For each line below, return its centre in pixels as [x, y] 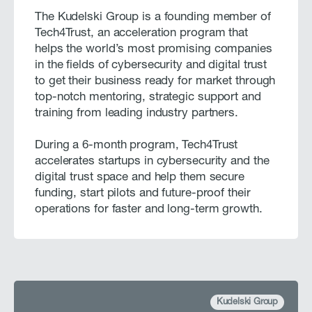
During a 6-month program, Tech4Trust [136, 146]
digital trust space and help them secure [140, 178]
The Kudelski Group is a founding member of [153, 17]
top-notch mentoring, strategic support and [148, 97]
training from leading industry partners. [136, 114]
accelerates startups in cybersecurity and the [152, 162]
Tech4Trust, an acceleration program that [141, 33]
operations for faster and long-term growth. [149, 210]
